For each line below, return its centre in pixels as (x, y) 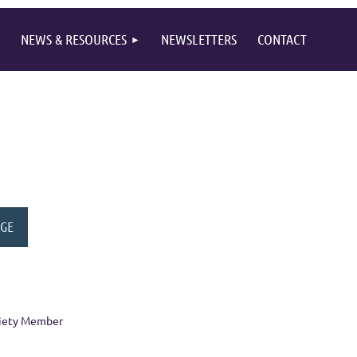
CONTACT (282, 39)
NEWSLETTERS (199, 39)
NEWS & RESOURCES (74, 39)
